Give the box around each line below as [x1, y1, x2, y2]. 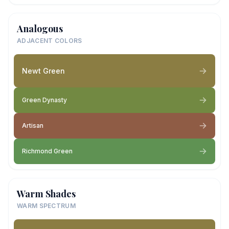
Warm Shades [17, 188, 76, 200]
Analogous [17, 22, 63, 35]
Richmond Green [22, 147, 73, 155]
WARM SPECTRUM [17, 202, 76, 210]
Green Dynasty [22, 96, 67, 104]
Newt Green [22, 66, 65, 75]
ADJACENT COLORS [17, 37, 82, 44]
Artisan [22, 122, 43, 129]
